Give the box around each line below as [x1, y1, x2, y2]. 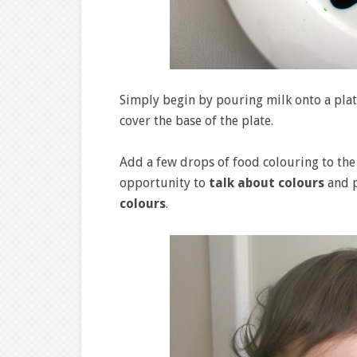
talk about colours [209, 175, 324, 190]
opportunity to [120, 175, 209, 190]
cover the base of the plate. [120, 113, 273, 128]
